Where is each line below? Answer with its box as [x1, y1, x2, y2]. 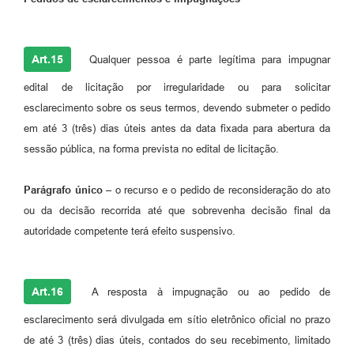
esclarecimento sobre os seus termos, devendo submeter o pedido [24, 101, 330, 114]
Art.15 [32, 52, 63, 66]
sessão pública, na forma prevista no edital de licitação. [24, 142, 279, 155]
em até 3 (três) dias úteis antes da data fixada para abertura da [24, 122, 330, 134]
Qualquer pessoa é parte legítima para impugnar [82, 53, 330, 66]
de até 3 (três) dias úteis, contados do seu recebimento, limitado [24, 333, 330, 346]
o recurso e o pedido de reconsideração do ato [111, 183, 331, 196]
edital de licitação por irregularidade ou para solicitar [24, 81, 330, 93]
